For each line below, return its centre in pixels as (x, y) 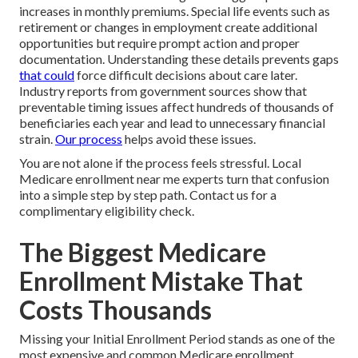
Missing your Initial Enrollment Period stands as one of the (177, 339)
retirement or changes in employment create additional (168, 27)
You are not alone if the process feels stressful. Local (160, 163)
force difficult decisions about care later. (186, 75)
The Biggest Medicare (143, 253)
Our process (89, 139)
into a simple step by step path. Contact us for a (148, 195)
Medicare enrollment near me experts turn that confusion (174, 179)
